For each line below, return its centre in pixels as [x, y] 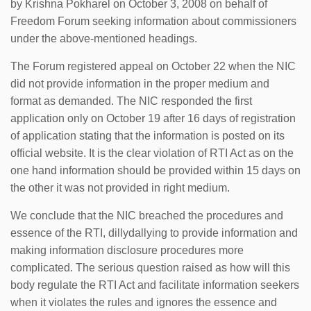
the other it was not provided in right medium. [120, 187]
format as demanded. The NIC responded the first [131, 101]
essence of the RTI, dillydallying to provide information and [154, 233]
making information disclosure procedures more [127, 250]
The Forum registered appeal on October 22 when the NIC [153, 66]
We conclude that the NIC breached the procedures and [147, 215]
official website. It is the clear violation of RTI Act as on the [152, 153]
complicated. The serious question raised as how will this [150, 267]
